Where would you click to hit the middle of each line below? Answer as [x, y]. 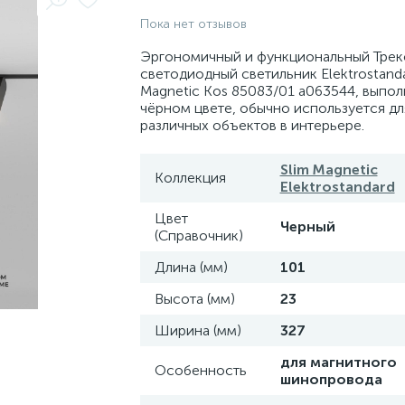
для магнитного [338, 362]
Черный [307, 226]
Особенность [200, 370]
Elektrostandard [337, 187]
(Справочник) [198, 235]
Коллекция [190, 178]
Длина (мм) [191, 267]
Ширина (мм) [198, 330]
